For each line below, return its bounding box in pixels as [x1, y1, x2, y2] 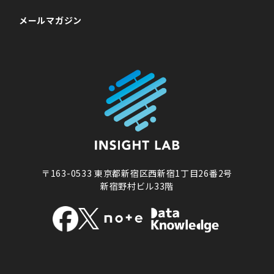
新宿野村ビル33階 [100, 180, 174, 193]
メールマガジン [19, 14, 82, 27]
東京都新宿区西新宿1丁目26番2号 [94, 167, 232, 180]
